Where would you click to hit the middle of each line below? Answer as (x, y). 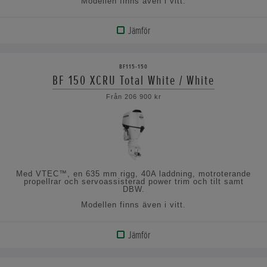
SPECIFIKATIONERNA (52, 106)
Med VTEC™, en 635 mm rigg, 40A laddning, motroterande (133, 174)
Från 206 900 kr (133, 96)
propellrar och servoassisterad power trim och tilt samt (133, 182)
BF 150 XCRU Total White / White (133, 80)
